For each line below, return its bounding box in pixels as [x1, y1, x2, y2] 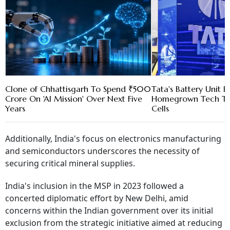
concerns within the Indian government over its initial [5, 205, 213, 217]
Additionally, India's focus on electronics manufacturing [5, 133, 221, 145]
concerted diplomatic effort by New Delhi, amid [5, 193, 188, 204]
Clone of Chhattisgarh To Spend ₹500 [5, 84, 151, 94]
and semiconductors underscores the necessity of [5, 145, 200, 157]
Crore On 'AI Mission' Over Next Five [5, 93, 142, 104]
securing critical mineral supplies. [5, 158, 135, 169]
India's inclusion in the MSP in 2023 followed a [5, 180, 184, 192]
